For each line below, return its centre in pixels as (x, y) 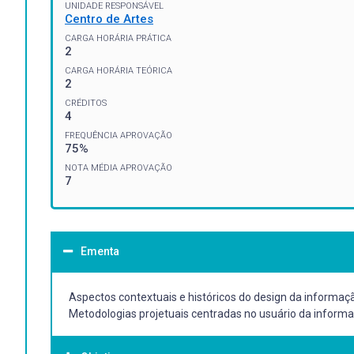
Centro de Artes (109, 19)
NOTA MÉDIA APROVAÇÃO (119, 168)
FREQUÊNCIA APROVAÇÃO (119, 135)
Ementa (100, 251)
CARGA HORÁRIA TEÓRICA (119, 70)
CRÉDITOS (86, 103)
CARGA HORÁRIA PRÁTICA (118, 38)
